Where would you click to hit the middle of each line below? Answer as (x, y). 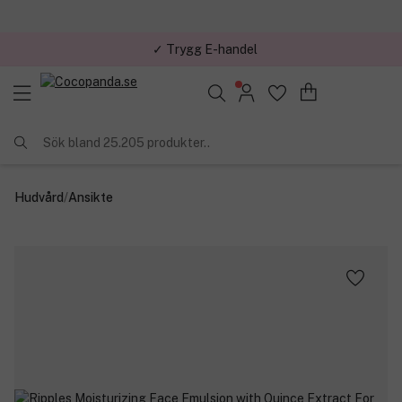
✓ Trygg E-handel (205, 49)
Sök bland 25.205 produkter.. (127, 142)
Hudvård (39, 197)
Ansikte (91, 197)
